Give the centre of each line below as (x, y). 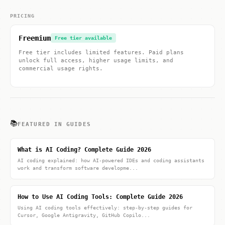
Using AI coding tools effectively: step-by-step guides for (105, 208)
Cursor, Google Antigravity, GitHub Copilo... (84, 215)
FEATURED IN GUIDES (54, 124)
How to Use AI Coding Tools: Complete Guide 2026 (100, 197)
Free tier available (83, 38)
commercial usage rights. (61, 69)
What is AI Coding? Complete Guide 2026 (84, 150)
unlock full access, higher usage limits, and (96, 61)
